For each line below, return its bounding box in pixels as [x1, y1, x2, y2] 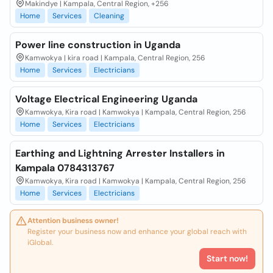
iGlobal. [27, 238, 53, 247]
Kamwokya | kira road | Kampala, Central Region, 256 [25, 53, 205, 63]
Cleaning [94, 11, 124, 21]
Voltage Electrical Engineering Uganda [15, 93, 197, 105]
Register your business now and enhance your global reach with [27, 227, 247, 236]
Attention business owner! [27, 216, 119, 225]
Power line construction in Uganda [15, 38, 180, 51]
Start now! [207, 253, 248, 264]
